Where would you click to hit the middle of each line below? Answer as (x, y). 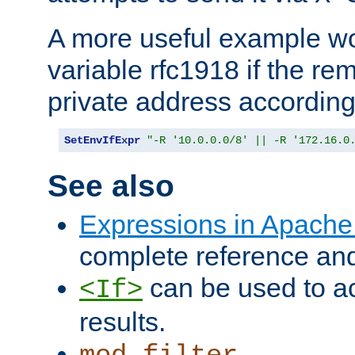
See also (111, 186)
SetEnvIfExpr (102, 141)
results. (122, 322)
